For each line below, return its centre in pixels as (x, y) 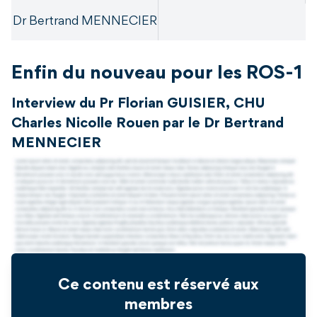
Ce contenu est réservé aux (158, 286)
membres (158, 306)
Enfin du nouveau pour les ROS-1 (157, 75)
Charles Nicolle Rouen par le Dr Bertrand (148, 124)
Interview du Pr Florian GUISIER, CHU (138, 104)
